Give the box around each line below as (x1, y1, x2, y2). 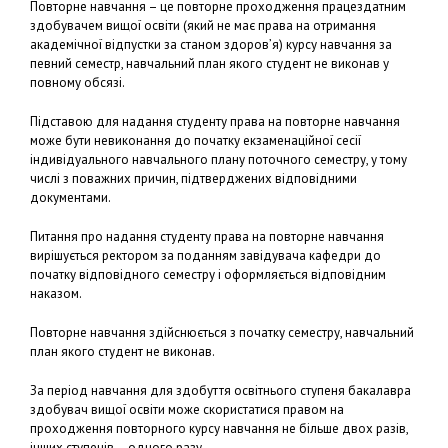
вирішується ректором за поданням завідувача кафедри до (30, 246, 381, 264)
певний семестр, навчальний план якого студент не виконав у (30, 54, 389, 72)
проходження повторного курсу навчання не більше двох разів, (30, 419, 408, 437)
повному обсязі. (30, 73, 125, 91)
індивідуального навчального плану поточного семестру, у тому (30, 150, 407, 168)
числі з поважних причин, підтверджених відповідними (30, 169, 357, 187)
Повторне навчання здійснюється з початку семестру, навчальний (30, 323, 414, 341)
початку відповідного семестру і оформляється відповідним (30, 265, 386, 283)
